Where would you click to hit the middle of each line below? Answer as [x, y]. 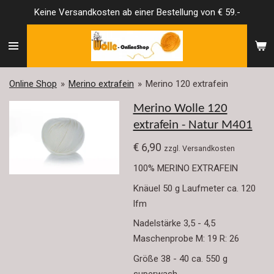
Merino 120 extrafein [187, 84]
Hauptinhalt [30, 28]
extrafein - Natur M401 [193, 125]
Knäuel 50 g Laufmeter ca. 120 [194, 188]
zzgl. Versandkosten [199, 148]
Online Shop [33, 84]
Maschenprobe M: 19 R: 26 [186, 239]
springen [24, 44]
